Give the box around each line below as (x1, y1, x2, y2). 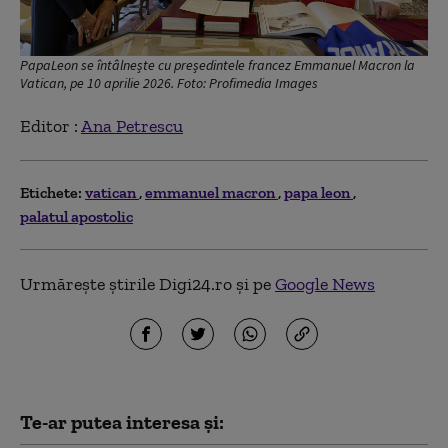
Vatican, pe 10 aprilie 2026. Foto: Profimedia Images (20, 74, 318, 93)
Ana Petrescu (81, 115, 183, 138)
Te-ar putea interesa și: (20, 410, 224, 435)
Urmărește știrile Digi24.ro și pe (20, 273, 275, 296)
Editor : (20, 115, 81, 138)
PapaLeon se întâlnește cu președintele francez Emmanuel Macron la (20, 56, 415, 75)
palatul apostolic (20, 207, 133, 227)
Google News (275, 273, 375, 296)
